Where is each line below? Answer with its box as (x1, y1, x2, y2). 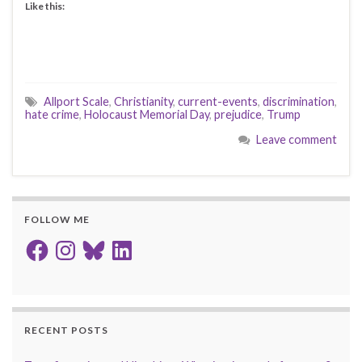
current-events (178, 94, 258, 108)
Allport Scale (44, 94, 109, 108)
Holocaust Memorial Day (84, 107, 209, 121)
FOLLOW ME (24, 213, 90, 226)
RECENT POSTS (24, 324, 108, 337)
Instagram (52, 235, 103, 250)
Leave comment (256, 132, 337, 146)
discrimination (263, 94, 335, 108)
